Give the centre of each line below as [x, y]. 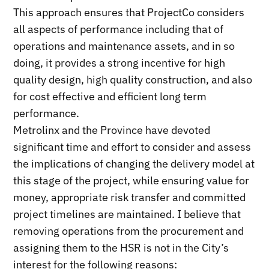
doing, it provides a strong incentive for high [119, 62]
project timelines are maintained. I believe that [127, 214]
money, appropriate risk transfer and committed [130, 197]
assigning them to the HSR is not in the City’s [121, 247]
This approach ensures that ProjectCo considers [129, 12]
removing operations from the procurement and [129, 231]
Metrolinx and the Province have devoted [112, 130]
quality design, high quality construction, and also [133, 79]
